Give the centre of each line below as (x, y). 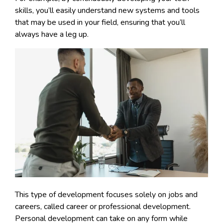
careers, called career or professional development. (103, 206)
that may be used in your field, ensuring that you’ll (100, 23)
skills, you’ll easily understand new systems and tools (107, 11)
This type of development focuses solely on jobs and (106, 194)
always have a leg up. (53, 35)
